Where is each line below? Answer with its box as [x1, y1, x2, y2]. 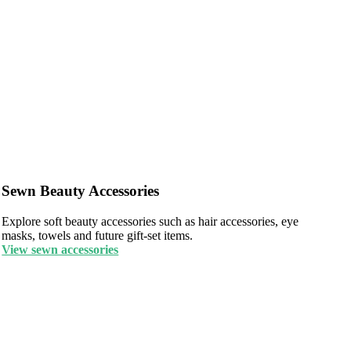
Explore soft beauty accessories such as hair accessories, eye [2, 214, 299, 228]
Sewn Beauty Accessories [2, 182, 160, 199]
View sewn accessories [2, 242, 119, 256]
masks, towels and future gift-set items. [2, 228, 194, 242]
